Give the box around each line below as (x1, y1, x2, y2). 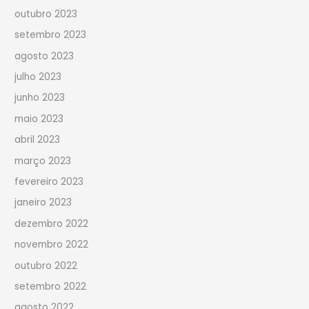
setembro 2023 (14, 28, 87, 42)
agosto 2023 (14, 49, 74, 63)
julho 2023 (14, 70, 62, 84)
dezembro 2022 (14, 217, 89, 230)
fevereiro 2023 (14, 175, 84, 189)
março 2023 (14, 154, 72, 168)
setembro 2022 (14, 280, 87, 294)
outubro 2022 (14, 259, 78, 272)
